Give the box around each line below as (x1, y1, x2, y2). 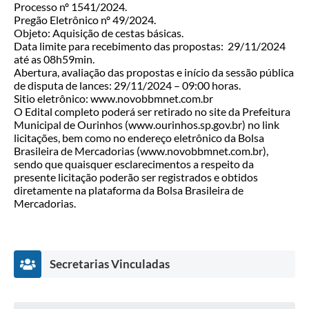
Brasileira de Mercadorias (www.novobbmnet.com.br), (14, 144, 268, 158)
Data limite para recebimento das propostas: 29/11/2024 (14, 39, 286, 53)
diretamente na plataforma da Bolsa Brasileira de (14, 183, 243, 197)
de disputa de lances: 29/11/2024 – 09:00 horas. (14, 79, 241, 92)
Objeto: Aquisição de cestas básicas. (14, 26, 183, 40)
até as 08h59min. (14, 52, 94, 66)
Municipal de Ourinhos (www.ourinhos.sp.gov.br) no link (14, 118, 279, 132)
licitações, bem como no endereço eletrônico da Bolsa (14, 131, 264, 145)
